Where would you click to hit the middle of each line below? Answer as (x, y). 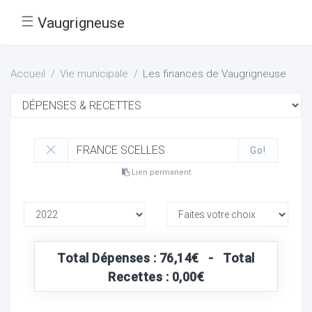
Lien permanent (160, 172)
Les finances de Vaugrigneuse (214, 74)
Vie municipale (94, 74)
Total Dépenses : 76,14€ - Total (156, 258)
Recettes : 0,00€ (156, 276)
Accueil (28, 74)
